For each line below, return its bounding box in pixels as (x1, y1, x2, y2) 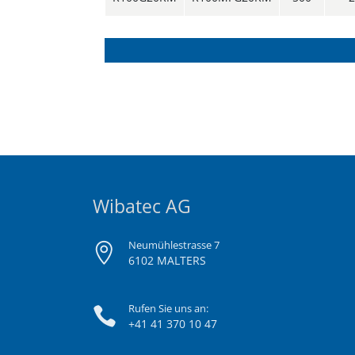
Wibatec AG (93, 193, 191, 219)
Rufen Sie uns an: (128, 301, 208, 315)
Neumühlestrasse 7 (128, 238, 219, 252)
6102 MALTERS (128, 253, 206, 268)
